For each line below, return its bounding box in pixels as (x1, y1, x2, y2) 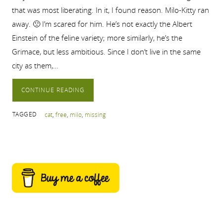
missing (84, 111, 106, 119)
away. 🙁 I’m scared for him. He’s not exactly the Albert (11, 19, 192, 29)
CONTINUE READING (21, 86, 85, 95)
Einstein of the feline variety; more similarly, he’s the (11, 33, 182, 43)
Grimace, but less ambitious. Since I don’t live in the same (11, 47, 201, 57)
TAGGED (12, 110, 37, 119)
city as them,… (11, 60, 58, 71)
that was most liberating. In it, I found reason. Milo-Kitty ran (11, 5, 209, 15)
